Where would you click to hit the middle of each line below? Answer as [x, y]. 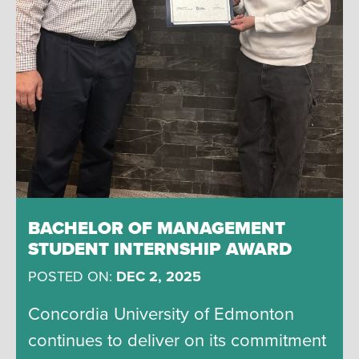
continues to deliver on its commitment [177, 341]
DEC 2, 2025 [159, 277]
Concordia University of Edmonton [161, 315]
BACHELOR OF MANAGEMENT [157, 229]
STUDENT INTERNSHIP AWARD [160, 250]
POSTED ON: [72, 277]
